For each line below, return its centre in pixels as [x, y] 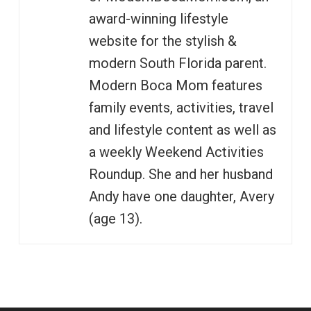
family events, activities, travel [181, 107]
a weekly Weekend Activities [176, 152]
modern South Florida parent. [177, 63]
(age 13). [115, 218]
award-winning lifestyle [158, 18]
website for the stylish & [162, 41]
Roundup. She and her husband [180, 174]
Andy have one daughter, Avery [181, 196]
